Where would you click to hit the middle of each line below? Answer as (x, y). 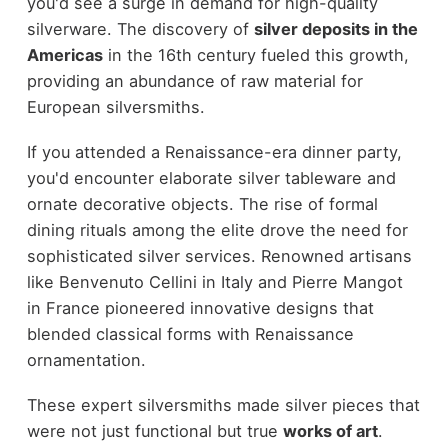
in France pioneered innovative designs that (200, 308)
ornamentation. (86, 360)
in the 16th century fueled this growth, (255, 55)
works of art (330, 430)
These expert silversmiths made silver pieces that (223, 404)
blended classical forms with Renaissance (190, 334)
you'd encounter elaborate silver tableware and (211, 178)
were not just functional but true (154, 430)
